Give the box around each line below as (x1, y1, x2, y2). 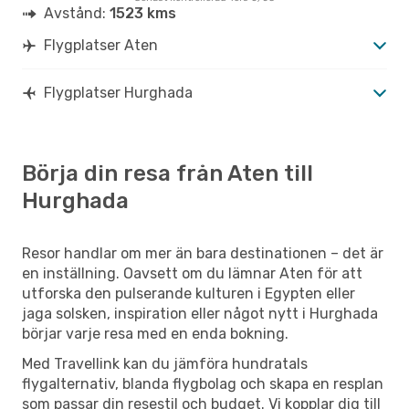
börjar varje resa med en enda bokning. (22, 324, 288, 342)
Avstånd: (44, 4, 110, 22)
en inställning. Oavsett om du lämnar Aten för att (22, 264, 362, 282)
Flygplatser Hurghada (44, 83, 193, 101)
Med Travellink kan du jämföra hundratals (22, 354, 308, 372)
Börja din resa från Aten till (22, 160, 313, 186)
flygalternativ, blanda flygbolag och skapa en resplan (22, 374, 383, 393)
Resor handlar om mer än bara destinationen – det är (22, 244, 383, 262)
